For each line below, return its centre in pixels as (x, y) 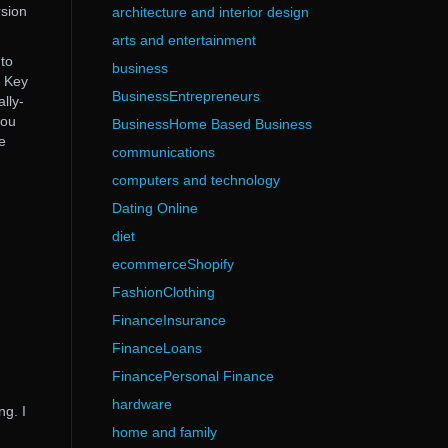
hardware (141, 404)
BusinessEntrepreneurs (185, 96)
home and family (164, 432)
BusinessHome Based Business (211, 124)
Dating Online (154, 208)
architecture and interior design (210, 12)
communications (163, 152)
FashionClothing (163, 292)
